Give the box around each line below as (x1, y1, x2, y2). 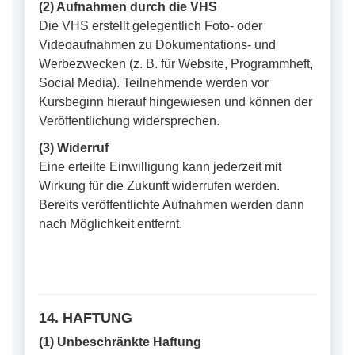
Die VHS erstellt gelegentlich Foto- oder (39, 19, 262, 32)
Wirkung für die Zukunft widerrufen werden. (39, 179, 280, 193)
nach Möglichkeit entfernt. (39, 217, 182, 231)
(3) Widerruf (39, 141, 109, 155)
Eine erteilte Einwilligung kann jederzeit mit (39, 160, 281, 174)
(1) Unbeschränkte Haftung (39, 335, 201, 349)
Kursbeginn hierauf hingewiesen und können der (39, 95, 312, 109)
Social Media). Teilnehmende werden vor (39, 76, 269, 90)
